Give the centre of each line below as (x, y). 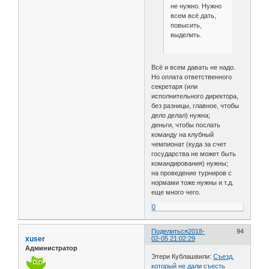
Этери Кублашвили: (183, 256)
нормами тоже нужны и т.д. (193, 183)
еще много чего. (176, 192)
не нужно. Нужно (196, 6)
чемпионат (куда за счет (189, 144)
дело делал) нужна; (181, 116)
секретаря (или (175, 87)
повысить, (186, 26)
